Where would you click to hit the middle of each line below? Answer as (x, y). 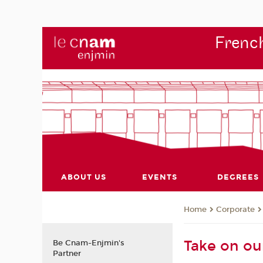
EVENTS (159, 177)
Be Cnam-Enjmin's (88, 243)
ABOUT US (84, 177)
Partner (67, 253)
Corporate (236, 210)
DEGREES (238, 177)
